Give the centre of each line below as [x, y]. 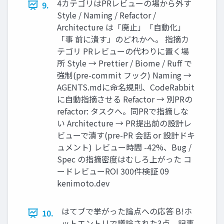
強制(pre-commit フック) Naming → [124, 75]
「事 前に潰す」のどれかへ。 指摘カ [123, 39]
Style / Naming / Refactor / [106, 15]
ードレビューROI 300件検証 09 [113, 171]
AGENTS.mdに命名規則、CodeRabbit [126, 87]
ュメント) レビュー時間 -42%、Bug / [124, 147]
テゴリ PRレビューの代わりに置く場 [123, 51]
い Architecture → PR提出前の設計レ [124, 123]
